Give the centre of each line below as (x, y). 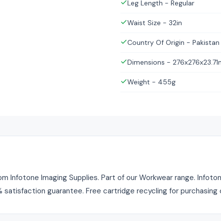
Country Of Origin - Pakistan (173, 43)
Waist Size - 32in (155, 23)
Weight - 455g (151, 82)
